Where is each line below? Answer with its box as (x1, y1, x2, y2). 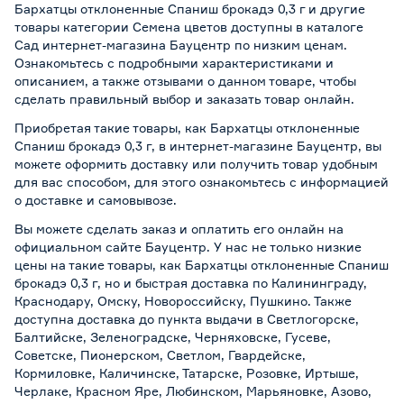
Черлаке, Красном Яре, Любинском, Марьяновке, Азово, (14, 382, 372, 399)
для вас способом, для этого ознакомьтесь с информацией (14, 173, 389, 189)
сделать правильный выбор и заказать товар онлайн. (14, 90, 354, 106)
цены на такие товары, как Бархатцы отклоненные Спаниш (14, 256, 389, 272)
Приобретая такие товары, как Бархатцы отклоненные (14, 119, 360, 135)
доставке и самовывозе (25, 191, 173, 207)
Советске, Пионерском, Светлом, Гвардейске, (14, 346, 306, 363)
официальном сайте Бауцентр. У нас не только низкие (14, 238, 362, 254)
